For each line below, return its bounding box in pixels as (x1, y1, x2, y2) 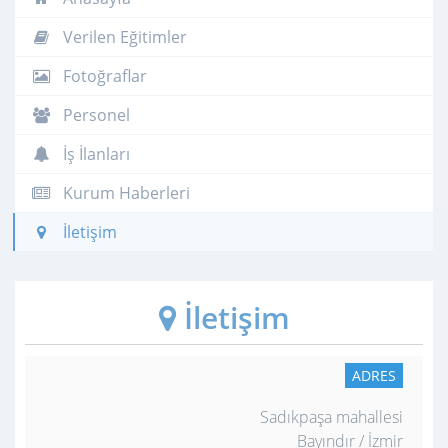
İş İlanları (59, 142, 130, 165)
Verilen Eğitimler (59, 25, 187, 48)
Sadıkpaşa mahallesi (260, 405, 403, 428)
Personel (59, 103, 130, 126)
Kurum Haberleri (59, 181, 190, 204)
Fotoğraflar (59, 64, 147, 87)
